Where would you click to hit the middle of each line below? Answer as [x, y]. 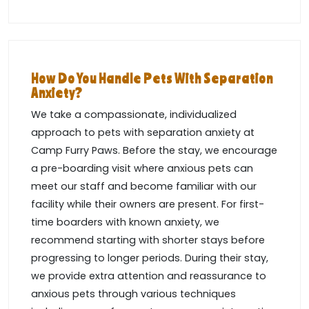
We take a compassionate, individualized [134, 115]
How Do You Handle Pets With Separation [152, 79]
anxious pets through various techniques [133, 294]
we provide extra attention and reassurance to [149, 276]
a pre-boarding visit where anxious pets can [142, 169]
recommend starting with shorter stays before [148, 240]
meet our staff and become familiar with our [144, 187]
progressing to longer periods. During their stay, [150, 258]
